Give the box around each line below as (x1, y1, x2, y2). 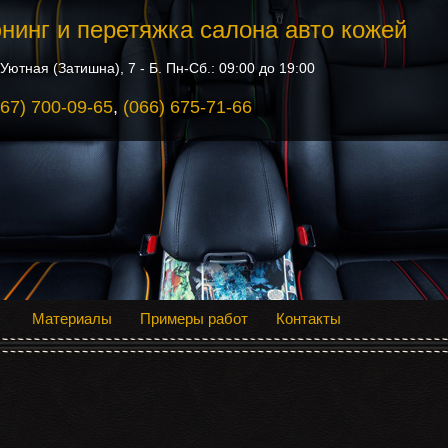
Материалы (32, 310, 112, 327)
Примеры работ (140, 310, 248, 327)
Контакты (276, 310, 341, 327)
